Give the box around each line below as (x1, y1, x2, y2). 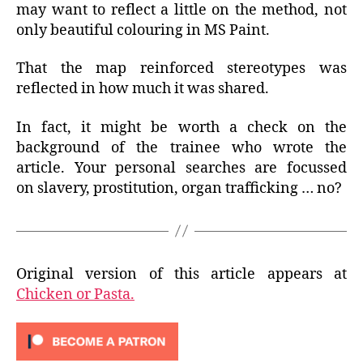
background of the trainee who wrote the (16, 138, 347, 157)
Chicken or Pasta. (16, 284, 135, 304)
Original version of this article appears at (16, 264, 347, 284)
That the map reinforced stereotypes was (16, 59, 347, 79)
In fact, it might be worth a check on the (16, 117, 347, 137)
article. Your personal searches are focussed (16, 158, 347, 177)
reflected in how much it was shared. (16, 79, 269, 99)
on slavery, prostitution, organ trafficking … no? (16, 178, 342, 198)
